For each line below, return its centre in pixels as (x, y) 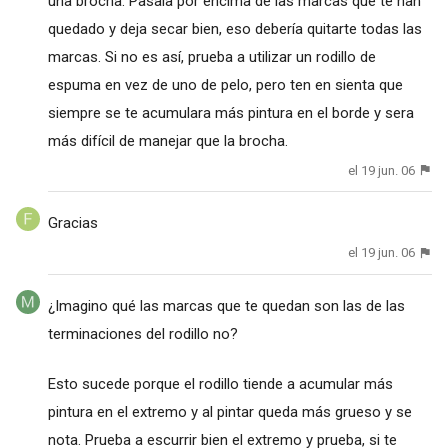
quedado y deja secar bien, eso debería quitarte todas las (234, 29)
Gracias (72, 223)
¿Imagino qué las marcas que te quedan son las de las (226, 305)
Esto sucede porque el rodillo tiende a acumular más (220, 383)
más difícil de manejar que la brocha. (167, 141)
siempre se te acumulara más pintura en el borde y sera (230, 113)
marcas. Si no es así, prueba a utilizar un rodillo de (211, 57)
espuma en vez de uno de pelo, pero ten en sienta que (225, 85)
